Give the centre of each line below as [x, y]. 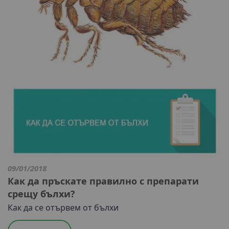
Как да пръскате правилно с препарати [103, 181]
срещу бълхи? [41, 194]
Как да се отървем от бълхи [63, 208]
